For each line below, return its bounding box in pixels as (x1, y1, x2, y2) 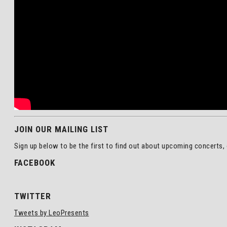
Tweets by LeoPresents (14, 208, 89, 218)
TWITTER (14, 191, 51, 202)
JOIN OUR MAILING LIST (14, 124, 108, 134)
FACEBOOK (14, 157, 55, 168)
